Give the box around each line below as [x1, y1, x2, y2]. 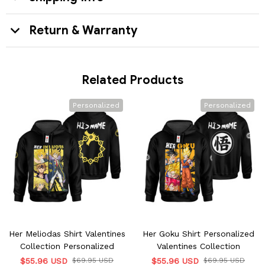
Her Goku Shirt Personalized [142, 228, 254, 238]
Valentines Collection [156, 241, 240, 251]
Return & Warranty [29, 22, 137, 38]
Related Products [82, 72, 183, 88]
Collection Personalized [20, 241, 114, 251]
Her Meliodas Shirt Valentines [8, 228, 125, 238]
